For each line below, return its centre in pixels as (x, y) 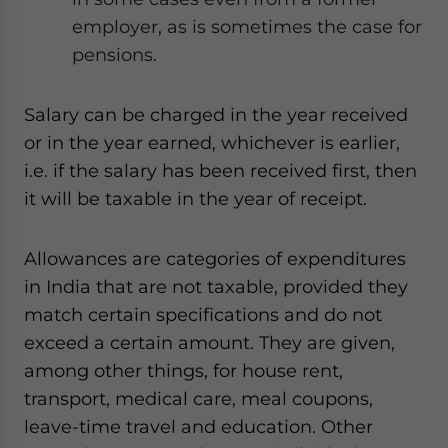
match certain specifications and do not (203, 314)
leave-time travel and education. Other (198, 426)
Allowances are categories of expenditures (215, 258)
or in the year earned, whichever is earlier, (212, 142)
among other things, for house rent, (183, 370)
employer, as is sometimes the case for (247, 26)
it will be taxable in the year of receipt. (195, 198)
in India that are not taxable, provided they (216, 286)
